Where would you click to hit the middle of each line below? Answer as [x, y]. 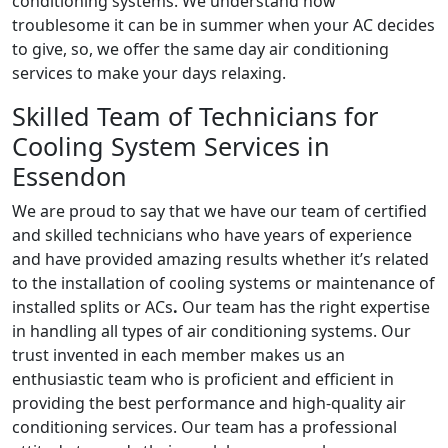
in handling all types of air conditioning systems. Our [211, 330]
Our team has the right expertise [306, 306]
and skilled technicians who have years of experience [212, 234]
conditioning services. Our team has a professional [204, 426]
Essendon [69, 175]
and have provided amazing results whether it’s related [220, 258]
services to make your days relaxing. [149, 72]
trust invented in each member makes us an [178, 354]
